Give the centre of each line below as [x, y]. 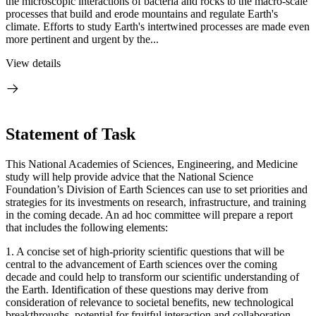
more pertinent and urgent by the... [82, 39]
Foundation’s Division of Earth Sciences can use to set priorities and [157, 189]
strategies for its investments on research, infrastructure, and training [156, 202]
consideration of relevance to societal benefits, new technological [150, 302]
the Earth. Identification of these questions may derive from [137, 289]
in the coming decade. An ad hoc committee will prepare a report [149, 214]
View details [33, 63]
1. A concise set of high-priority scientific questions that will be [145, 251]
